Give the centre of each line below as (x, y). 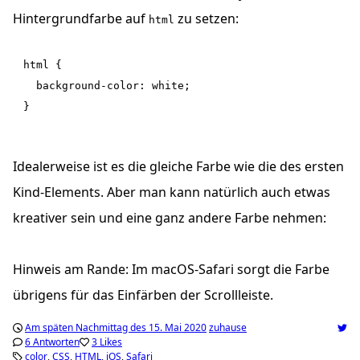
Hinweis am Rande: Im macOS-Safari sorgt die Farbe (171, 270)
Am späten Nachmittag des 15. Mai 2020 (116, 328)
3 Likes (107, 342)
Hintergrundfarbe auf (81, 19)
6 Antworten (52, 342)
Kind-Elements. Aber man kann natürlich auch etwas (172, 192)
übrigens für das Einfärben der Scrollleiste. (143, 295)
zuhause (228, 328)
